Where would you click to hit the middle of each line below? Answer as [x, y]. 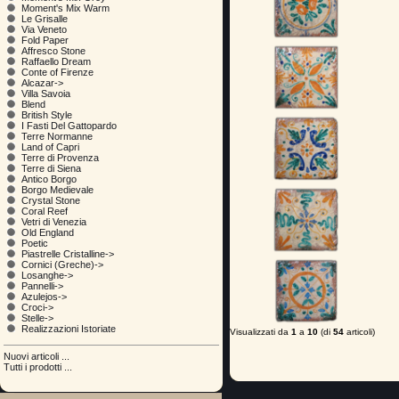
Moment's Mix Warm [66, 8]
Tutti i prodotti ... [38, 366]
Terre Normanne [57, 137]
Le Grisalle [45, 19]
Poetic [35, 244]
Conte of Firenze [58, 73]
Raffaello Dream [57, 62]
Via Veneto [45, 30]
